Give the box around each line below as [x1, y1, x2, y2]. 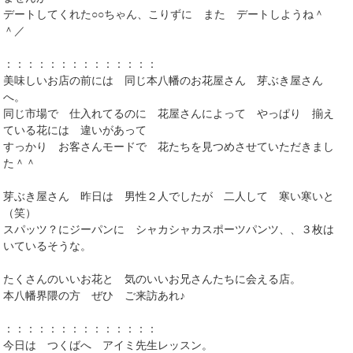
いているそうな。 [3, 240, 92, 253]
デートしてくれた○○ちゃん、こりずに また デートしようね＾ [3, 8, 325, 21]
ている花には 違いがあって [3, 124, 147, 137]
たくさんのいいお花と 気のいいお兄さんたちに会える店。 [3, 273, 302, 286]
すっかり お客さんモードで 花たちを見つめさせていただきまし [3, 140, 335, 154]
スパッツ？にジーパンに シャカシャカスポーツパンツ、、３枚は [3, 223, 335, 236]
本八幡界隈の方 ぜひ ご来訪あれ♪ [3, 289, 186, 303]
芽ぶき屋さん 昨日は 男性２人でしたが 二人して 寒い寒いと [3, 190, 335, 203]
